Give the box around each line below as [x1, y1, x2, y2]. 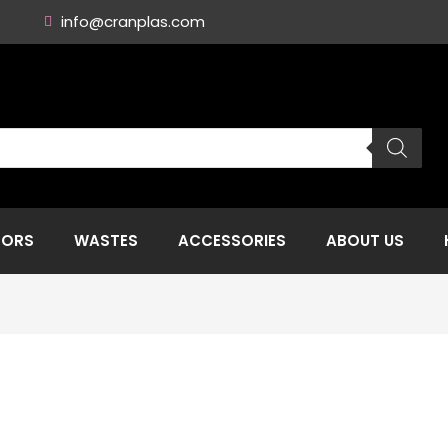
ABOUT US [326, 230, 404, 251]
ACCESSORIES [178, 230, 286, 251]
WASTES [74, 230, 138, 251]
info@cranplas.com [61, 11, 206, 32]
